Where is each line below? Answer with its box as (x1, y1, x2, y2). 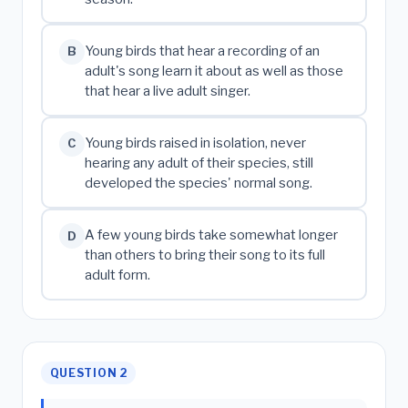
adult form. (84, 267, 150, 284)
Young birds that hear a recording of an (84, 43, 320, 60)
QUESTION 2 (49, 365, 127, 380)
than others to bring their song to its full (84, 247, 325, 264)
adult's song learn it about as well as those (84, 63, 343, 80)
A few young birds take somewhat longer (84, 227, 338, 244)
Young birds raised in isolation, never (84, 135, 306, 152)
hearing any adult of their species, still (84, 155, 313, 172)
